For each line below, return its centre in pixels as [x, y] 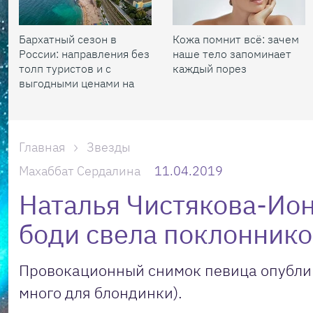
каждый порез [210, 68]
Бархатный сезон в [68, 39]
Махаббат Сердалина [80, 171]
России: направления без [84, 54]
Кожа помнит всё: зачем [236, 39]
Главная [42, 147]
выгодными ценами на [77, 83]
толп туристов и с [65, 68]
